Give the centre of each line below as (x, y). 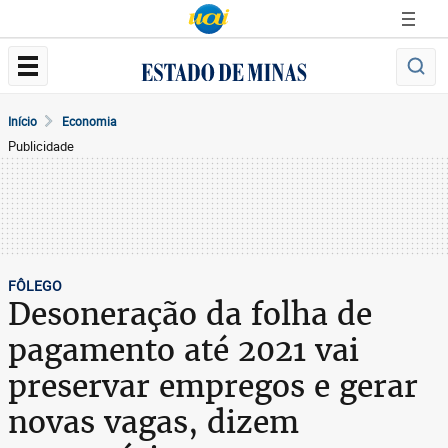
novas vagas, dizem (153, 422)
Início (22, 121)
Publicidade (41, 146)
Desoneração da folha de (190, 314)
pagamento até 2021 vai (183, 350)
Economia (89, 121)
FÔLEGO (35, 285)
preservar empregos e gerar (213, 386)
